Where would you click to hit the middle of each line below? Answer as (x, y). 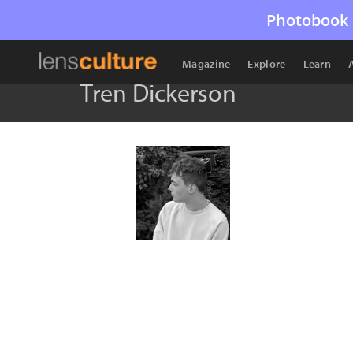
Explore (267, 64)
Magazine (206, 64)
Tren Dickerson (158, 92)
